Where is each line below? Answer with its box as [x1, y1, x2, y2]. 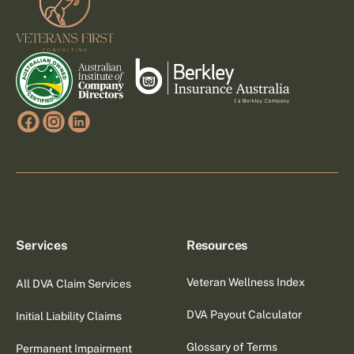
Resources [186, 237, 248, 253]
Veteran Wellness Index [186, 275, 305, 288]
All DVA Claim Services [16, 277, 132, 290]
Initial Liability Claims [16, 309, 122, 322]
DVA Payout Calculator [186, 307, 302, 321]
